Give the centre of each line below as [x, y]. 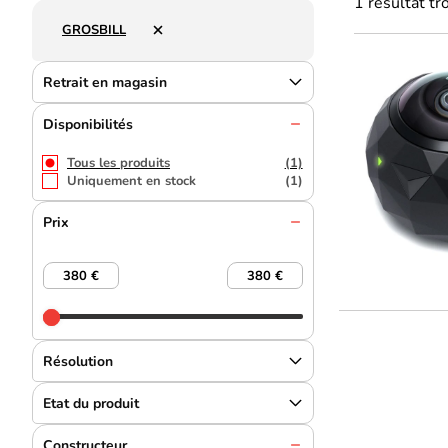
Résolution [78, 361]
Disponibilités [88, 124]
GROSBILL [94, 30]
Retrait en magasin [105, 82]
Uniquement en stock [131, 181]
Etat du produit [91, 403]
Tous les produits [118, 163]
